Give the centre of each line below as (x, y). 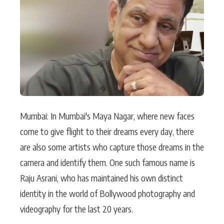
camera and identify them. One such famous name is (107, 162)
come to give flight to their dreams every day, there (107, 131)
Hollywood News (141, 16)
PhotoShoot (31, 40)
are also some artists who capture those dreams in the (112, 147)
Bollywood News (140, 40)
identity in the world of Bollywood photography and (107, 193)
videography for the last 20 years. (76, 209)
